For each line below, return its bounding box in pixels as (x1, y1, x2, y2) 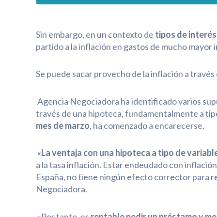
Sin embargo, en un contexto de (35, 29, 155, 40)
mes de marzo (35, 120, 90, 131)
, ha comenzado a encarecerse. (89, 120, 204, 131)
